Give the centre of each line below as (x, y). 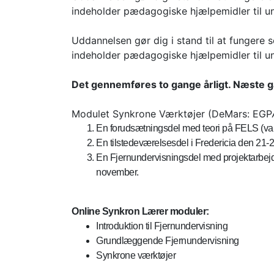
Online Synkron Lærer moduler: (140, 211)
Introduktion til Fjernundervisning (162, 226)
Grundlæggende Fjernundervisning (168, 241)
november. (117, 172)
